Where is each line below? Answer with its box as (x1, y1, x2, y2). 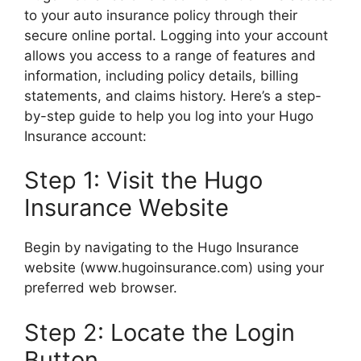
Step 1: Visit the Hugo (24, 166, 263, 194)
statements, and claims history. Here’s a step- (24, 87, 322, 104)
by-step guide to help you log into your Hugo (24, 107, 313, 124)
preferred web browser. (24, 280, 177, 296)
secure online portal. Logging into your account (24, 27, 328, 44)
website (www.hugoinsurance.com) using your (24, 259, 324, 276)
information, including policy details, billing (24, 67, 298, 84)
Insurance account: (24, 127, 147, 144)
